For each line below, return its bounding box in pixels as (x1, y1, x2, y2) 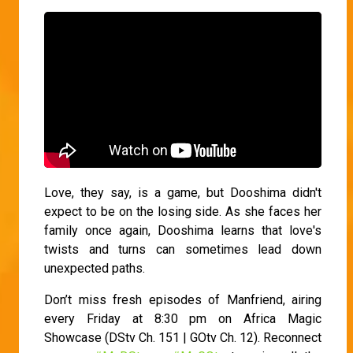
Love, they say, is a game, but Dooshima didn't (44, 185, 321, 201)
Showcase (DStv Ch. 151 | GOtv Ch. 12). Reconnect (44, 330, 321, 346)
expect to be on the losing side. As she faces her (44, 204, 321, 220)
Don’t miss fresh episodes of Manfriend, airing (44, 292, 321, 308)
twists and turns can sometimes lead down (44, 242, 321, 258)
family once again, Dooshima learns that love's (44, 223, 321, 239)
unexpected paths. (44, 261, 145, 277)
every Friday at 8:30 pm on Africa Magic (44, 311, 321, 327)
